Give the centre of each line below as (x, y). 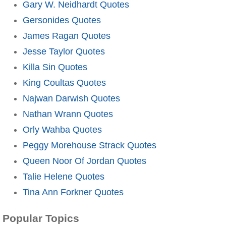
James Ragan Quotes (67, 36)
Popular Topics (41, 218)
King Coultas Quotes (64, 82)
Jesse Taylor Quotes (64, 51)
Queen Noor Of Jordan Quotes (84, 161)
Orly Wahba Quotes (62, 129)
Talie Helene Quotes (64, 176)
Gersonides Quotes (62, 20)
